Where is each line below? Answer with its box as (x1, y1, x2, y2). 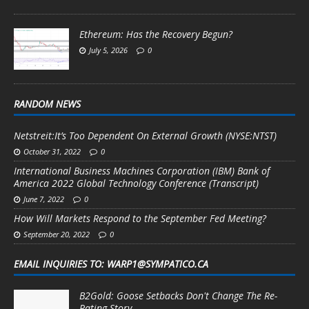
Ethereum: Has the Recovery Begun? (79, 27, 232, 41)
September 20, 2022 (23, 228, 90, 239)
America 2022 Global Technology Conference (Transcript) (14, 176, 259, 190)
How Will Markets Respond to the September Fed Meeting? (14, 211, 266, 225)
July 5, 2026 (89, 44, 128, 55)
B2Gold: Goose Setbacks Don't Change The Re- (79, 288, 277, 302)
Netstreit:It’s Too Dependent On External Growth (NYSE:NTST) (14, 128, 277, 142)
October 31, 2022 (23, 146, 81, 157)
